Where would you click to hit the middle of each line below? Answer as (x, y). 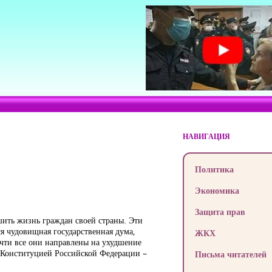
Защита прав (220, 212)
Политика (214, 169)
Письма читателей (230, 254)
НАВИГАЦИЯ (206, 136)
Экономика (217, 190)
